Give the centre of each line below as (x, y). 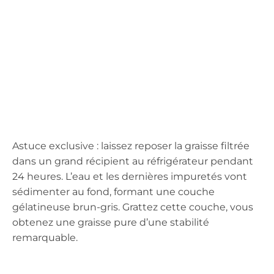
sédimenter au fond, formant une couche (113, 191)
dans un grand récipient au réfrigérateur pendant (133, 161)
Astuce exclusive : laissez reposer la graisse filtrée (131, 146)
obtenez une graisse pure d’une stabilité (111, 222)
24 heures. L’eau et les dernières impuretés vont (130, 176)
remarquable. (45, 237)
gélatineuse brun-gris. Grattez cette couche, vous (133, 207)
